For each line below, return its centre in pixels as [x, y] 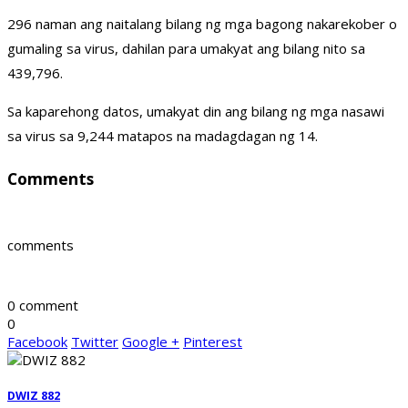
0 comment [43, 306]
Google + [151, 342]
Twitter [95, 342]
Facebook [37, 342]
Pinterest [213, 342]
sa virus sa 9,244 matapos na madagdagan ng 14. [163, 136]
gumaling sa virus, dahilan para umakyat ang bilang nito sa [186, 49]
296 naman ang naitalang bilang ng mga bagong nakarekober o [202, 24]
